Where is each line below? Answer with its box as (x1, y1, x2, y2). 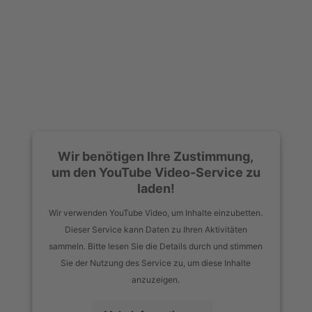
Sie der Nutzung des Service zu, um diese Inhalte (61, 257, 251, 268)
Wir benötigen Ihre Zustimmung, (58, 148, 254, 164)
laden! (137, 180, 175, 196)
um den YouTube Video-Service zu (52, 164, 260, 180)
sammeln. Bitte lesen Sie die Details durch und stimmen (49, 240, 263, 251)
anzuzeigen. (132, 274, 180, 285)
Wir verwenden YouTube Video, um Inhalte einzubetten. (49, 207, 263, 218)
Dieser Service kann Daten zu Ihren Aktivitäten (65, 224, 247, 235)
